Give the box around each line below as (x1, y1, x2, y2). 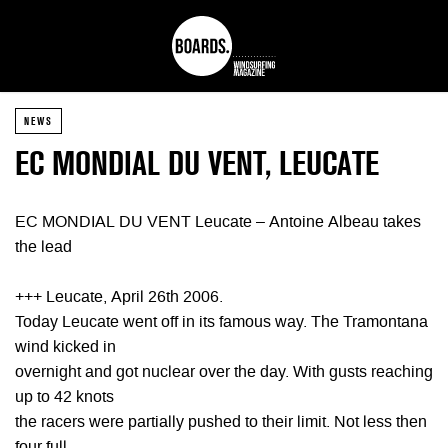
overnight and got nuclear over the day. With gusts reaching (15, 365, 433, 381)
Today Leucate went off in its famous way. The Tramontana (15, 315, 428, 331)
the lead (15, 240, 72, 256)
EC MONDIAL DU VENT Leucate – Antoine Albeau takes (15, 215, 421, 231)
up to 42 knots (15, 390, 114, 406)
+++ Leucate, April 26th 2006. (15, 290, 223, 306)
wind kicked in (15, 340, 116, 356)
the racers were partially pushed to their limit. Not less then (15, 415, 427, 431)
